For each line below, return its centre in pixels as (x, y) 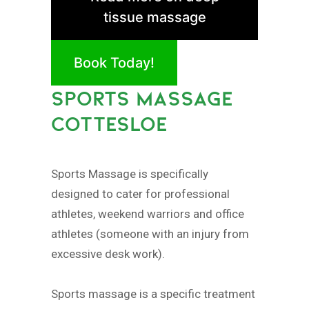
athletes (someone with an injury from (150, 233)
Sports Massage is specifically (130, 173)
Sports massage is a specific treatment (153, 293)
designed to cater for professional (140, 193)
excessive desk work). (108, 253)
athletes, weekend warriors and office (148, 213)
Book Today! (114, 62)
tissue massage (154, 17)
